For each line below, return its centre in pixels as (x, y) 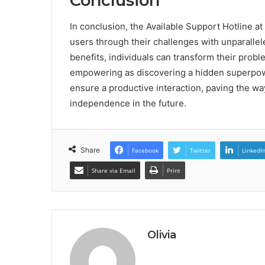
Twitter (200, 151)
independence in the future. (128, 104)
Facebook (145, 151)
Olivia (162, 235)
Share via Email (114, 171)
